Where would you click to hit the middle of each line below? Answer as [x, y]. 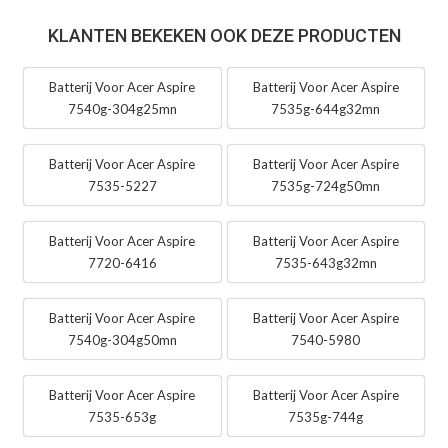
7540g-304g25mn [122, 109]
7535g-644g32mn [326, 109]
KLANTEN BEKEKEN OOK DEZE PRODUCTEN [224, 36]
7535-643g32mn [325, 263]
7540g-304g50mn [122, 340]
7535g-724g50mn [326, 186]
